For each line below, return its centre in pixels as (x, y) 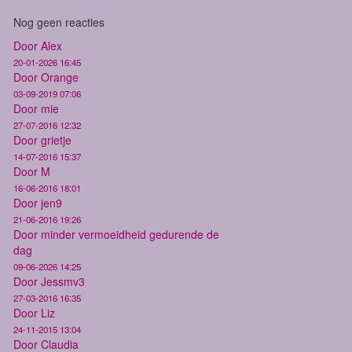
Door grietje (42, 139)
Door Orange (46, 77)
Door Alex (38, 45)
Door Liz (34, 312)
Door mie (36, 108)
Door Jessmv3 (49, 281)
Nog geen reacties (59, 22)
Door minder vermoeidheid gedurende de (116, 234)
